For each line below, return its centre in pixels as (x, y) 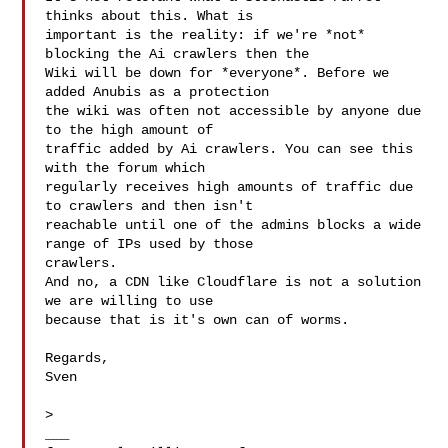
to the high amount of (129, 130)
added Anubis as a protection (157, 92)
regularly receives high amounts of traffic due (229, 187)
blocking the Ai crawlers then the (177, 54)
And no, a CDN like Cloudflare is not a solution (233, 282)
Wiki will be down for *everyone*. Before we (217, 73)
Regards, (77, 358)
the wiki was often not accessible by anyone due (233, 111)
